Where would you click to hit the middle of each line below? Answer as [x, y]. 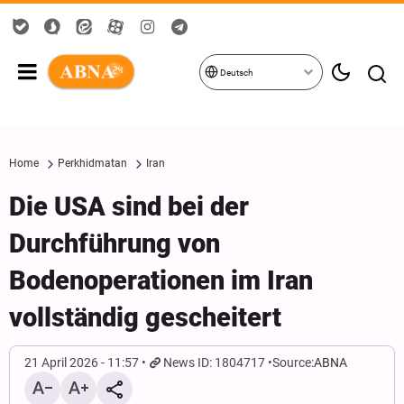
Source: [294, 363]
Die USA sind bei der [129, 207]
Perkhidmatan [92, 163]
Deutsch [236, 73]
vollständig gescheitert [145, 317]
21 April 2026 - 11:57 [82, 363]
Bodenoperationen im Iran [161, 280]
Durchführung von [115, 243]
